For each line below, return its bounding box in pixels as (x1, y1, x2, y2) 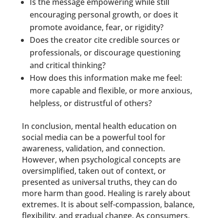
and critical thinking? (29, 59, 106, 71)
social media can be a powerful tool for (21, 131, 165, 143)
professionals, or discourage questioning (29, 47, 181, 58)
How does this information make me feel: (29, 72, 182, 83)
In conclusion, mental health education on (21, 120, 177, 131)
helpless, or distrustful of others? (29, 97, 152, 109)
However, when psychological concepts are (21, 154, 181, 165)
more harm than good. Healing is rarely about (21, 187, 190, 199)
